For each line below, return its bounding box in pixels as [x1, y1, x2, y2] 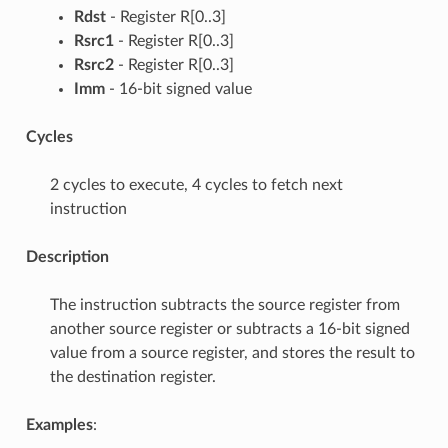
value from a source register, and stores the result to [49, 344, 415, 361]
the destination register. [49, 368, 216, 385]
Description [25, 248, 109, 265]
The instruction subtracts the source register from [49, 296, 400, 313]
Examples [25, 416, 93, 433]
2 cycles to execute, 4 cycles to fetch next [49, 176, 343, 193]
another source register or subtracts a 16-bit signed [49, 320, 410, 337]
